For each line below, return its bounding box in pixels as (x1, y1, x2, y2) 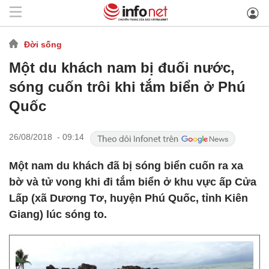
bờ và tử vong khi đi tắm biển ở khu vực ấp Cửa (9, 176, 256, 188)
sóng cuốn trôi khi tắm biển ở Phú (9, 79, 246, 95)
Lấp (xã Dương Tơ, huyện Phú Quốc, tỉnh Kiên (9, 192, 248, 204)
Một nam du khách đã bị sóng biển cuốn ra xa (9, 160, 243, 172)
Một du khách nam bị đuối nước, (9, 59, 235, 76)
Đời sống (24, 39, 62, 49)
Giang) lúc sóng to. (9, 208, 107, 220)
